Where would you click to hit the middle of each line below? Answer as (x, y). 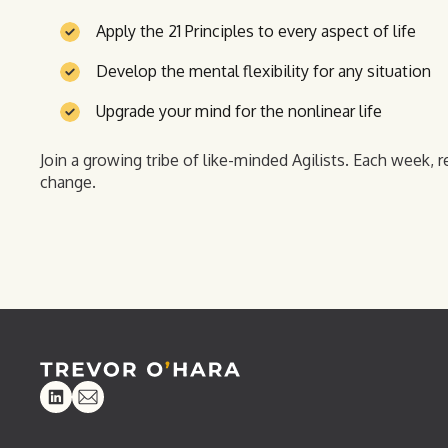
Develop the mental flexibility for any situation (263, 71)
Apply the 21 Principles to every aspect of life (256, 31)
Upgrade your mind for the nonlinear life (239, 111)
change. (68, 182)
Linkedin (72, 408)
